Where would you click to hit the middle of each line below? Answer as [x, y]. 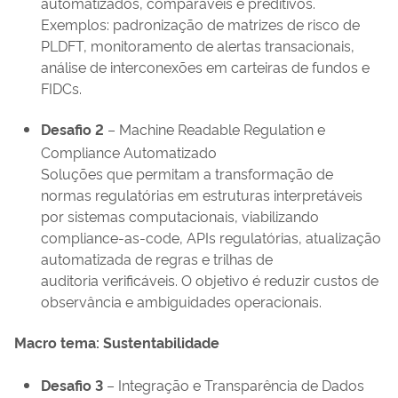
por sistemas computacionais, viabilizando [180, 216]
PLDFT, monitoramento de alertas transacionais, [198, 46]
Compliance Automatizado [129, 152]
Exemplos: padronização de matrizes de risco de [200, 24]
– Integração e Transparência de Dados [234, 385]
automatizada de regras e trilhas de [157, 259]
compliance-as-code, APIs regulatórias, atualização [211, 238]
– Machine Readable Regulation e [215, 129]
